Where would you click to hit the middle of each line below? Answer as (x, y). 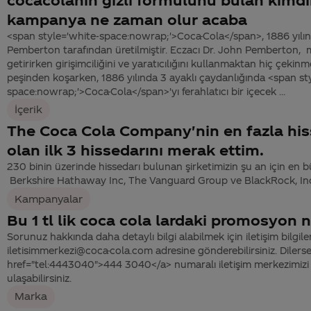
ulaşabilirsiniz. (39, 278)
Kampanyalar (49, 199)
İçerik (29, 109)
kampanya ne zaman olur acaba (127, 19)
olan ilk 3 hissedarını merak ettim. (135, 150)
